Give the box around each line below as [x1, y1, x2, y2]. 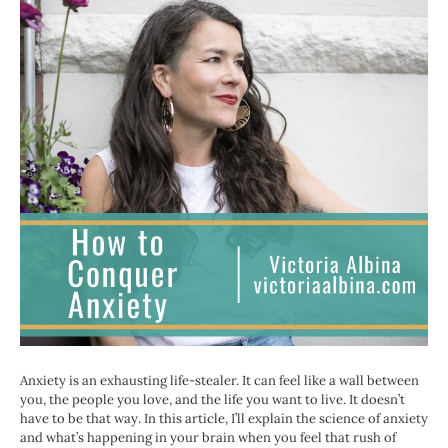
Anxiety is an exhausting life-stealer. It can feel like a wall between [20, 372, 419, 390]
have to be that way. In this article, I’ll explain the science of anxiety [20, 410, 428, 428]
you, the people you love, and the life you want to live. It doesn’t [20, 391, 405, 409]
